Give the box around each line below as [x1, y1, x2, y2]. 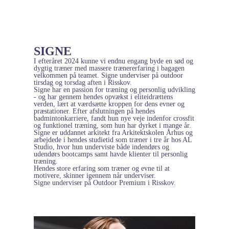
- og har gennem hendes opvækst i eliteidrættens [34, 93, 173, 101]
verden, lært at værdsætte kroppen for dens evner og [34, 100, 185, 108]
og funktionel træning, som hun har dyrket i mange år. [34, 121, 191, 129]
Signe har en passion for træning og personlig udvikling [34, 85, 195, 94]
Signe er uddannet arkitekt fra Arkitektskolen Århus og [34, 128, 193, 136]
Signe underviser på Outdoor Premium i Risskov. [34, 178, 176, 187]
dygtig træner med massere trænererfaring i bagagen [34, 64, 185, 72]
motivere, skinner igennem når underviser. [34, 171, 156, 179]
